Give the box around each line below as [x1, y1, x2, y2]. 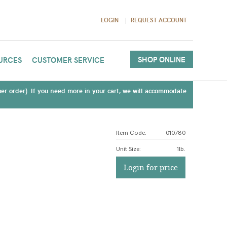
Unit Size [116, 145, 139, 153]
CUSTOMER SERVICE [31, 55, 104, 65]
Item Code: [116, 129, 146, 137]
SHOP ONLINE [137, 54, 185, 64]
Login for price [123, 162, 178, 172]
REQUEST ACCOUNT [130, 16, 187, 24]
